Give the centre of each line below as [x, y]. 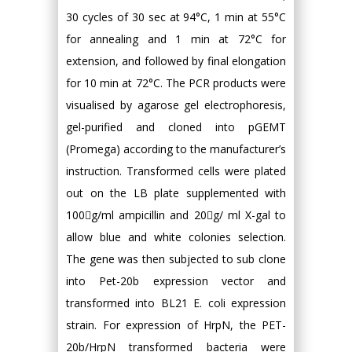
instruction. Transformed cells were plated [176, 171]
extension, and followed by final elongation [176, 61]
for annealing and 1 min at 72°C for [176, 39]
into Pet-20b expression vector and [176, 281]
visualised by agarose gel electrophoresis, [176, 105]
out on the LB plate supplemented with [176, 193]
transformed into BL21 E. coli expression [176, 303]
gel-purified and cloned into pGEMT [176, 127]
